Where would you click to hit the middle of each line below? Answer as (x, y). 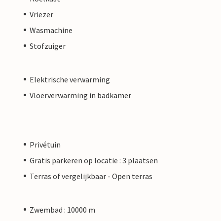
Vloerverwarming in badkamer (80, 95)
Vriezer (41, 14)
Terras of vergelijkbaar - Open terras (91, 176)
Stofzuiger (48, 46)
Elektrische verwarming (70, 79)
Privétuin (45, 144)
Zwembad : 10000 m (62, 209)
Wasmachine (51, 30)
